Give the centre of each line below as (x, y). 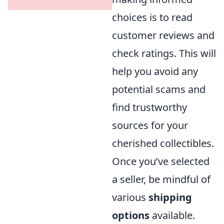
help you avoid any (155, 71)
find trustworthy (149, 107)
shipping (170, 197)
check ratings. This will (164, 53)
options (131, 215)
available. (172, 215)
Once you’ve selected (161, 161)
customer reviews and (163, 35)
